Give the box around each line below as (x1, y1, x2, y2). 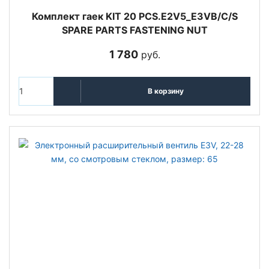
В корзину (147, 86, 184, 96)
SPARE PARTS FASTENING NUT (61, 23, 208, 36)
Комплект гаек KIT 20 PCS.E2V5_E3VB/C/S (31, 10, 238, 22)
